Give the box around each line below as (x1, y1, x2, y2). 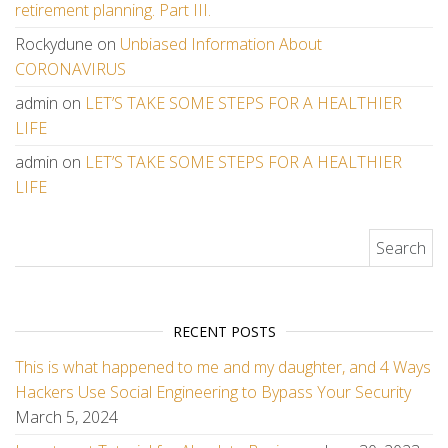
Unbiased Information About (120, 33, 322, 55)
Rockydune (15, 33, 93, 55)
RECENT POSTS (172, 322, 276, 341)
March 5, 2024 (15, 406, 118, 428)
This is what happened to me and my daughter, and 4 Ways (15, 356, 431, 378)
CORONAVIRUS (15, 58, 126, 80)
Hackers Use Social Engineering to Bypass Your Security (15, 381, 411, 403)
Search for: (14, 229, 101, 251)
